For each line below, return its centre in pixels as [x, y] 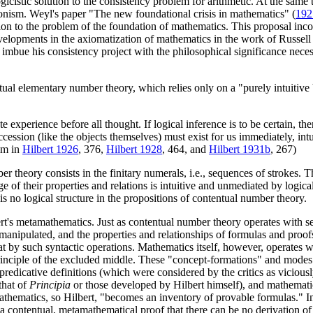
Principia [50, 285]
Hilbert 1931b [240, 150]
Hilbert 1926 [50, 150]
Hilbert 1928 [134, 150]
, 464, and [185, 150]
